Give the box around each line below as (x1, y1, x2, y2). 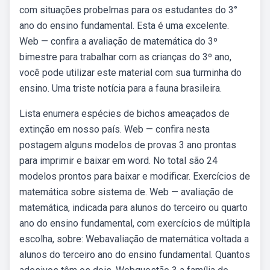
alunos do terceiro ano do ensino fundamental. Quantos (19, 249, 250, 260)
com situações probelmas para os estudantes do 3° (19, 4, 237, 16)
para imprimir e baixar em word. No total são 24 (19, 155, 218, 166)
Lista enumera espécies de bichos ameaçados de (19, 108, 230, 119)
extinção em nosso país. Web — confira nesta (19, 124, 210, 135)
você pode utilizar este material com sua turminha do (19, 67, 242, 78)
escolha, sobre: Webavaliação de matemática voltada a (19, 233, 249, 245)
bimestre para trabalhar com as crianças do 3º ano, (19, 51, 231, 63)
